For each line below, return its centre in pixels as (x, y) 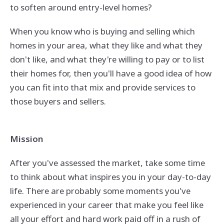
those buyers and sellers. (58, 101)
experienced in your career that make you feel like (106, 205)
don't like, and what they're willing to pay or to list (107, 59)
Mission (26, 139)
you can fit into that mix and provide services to (102, 87)
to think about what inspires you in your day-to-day (110, 177)
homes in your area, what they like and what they (106, 45)
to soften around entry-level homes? (81, 7)
